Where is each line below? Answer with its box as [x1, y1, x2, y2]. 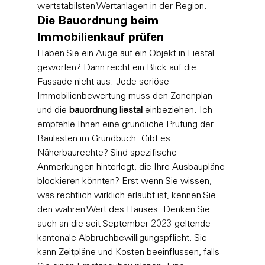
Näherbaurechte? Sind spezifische [37, 148, 179, 158]
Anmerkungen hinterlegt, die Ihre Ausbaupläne [37, 162, 227, 172]
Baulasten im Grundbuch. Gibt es [37, 134, 173, 144]
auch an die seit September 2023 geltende [37, 219, 213, 229]
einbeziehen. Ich [142, 105, 215, 115]
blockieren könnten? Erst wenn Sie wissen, [37, 176, 214, 186]
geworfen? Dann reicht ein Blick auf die [37, 63, 199, 73]
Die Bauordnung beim [37, 15, 163, 28]
